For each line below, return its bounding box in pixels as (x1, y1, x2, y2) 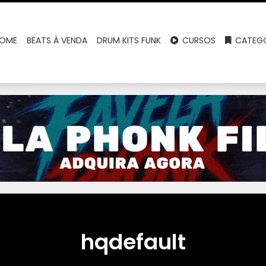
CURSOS (180, 34, 216, 46)
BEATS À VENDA (27, 34, 88, 46)
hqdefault (80, 227, 186, 257)
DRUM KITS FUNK (97, 34, 161, 46)
